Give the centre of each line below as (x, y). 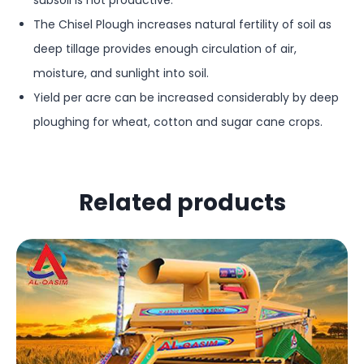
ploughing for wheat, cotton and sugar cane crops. (178, 122)
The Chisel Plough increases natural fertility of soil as (182, 24)
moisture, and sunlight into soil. (121, 73)
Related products (182, 203)
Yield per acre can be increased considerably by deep (186, 97)
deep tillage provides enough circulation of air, (165, 49)
